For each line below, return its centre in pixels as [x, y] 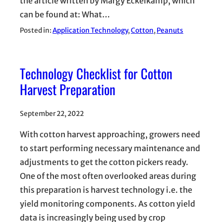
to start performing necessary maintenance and [110, 148]
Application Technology [90, 31]
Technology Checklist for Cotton [96, 73]
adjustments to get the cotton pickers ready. [104, 162]
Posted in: [36, 31]
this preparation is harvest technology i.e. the [106, 190]
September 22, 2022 [52, 113]
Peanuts [170, 31]
